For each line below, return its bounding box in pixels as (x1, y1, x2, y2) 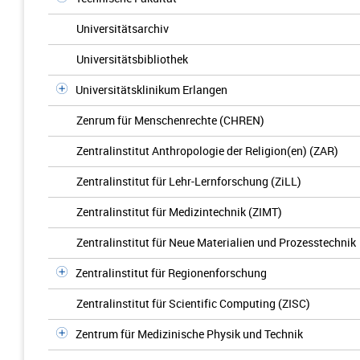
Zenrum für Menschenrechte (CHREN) (76, 112, 264, 128)
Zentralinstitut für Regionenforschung (76, 265, 267, 280)
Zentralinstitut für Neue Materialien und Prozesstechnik (76, 235, 356, 250)
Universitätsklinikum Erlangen (76, 82, 227, 97)
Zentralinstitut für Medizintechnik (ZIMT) (76, 204, 282, 219)
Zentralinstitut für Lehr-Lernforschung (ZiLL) (76, 174, 301, 189)
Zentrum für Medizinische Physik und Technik (76, 326, 303, 342)
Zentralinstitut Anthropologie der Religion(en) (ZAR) (76, 143, 338, 158)
